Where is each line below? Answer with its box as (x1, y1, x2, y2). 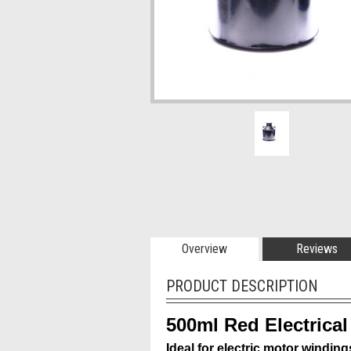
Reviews (295, 241, 338, 256)
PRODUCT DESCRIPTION (166, 277, 318, 295)
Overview (182, 241, 227, 256)
